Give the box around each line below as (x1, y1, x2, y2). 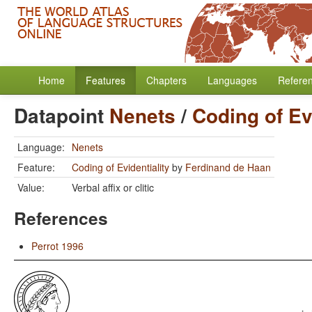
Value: (17, 180, 45, 194)
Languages (208, 73, 257, 87)
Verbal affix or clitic (72, 180, 154, 194)
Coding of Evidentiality (72, 160, 169, 174)
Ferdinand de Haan (185, 160, 271, 174)
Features (86, 73, 125, 87)
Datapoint (14, 101, 109, 130)
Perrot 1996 (31, 239, 84, 253)
